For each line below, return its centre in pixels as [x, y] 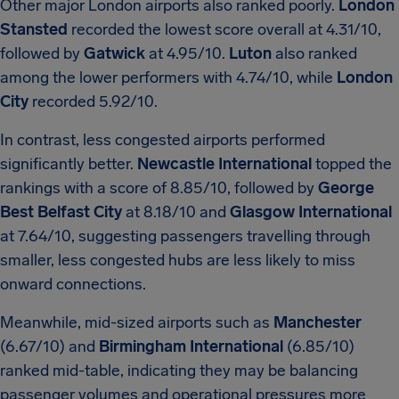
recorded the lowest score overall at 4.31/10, [226, 29]
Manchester [318, 322]
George [346, 188]
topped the [354, 164]
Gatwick [114, 53]
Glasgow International [309, 212]
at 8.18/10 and [174, 212]
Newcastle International [226, 164]
